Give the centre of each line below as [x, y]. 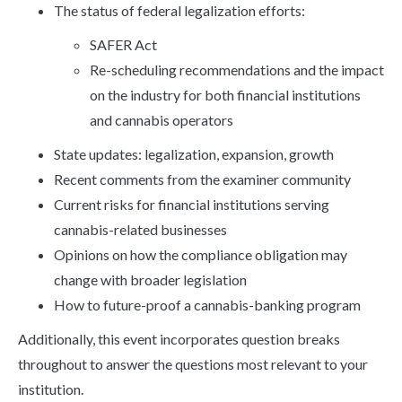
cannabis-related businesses [140, 229]
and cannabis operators [161, 120]
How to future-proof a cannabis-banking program [207, 305]
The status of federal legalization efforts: [179, 10]
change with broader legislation [150, 280]
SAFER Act [123, 44]
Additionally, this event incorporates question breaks [179, 339]
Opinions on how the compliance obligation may [200, 254]
